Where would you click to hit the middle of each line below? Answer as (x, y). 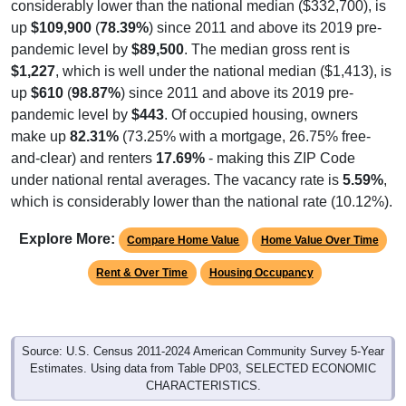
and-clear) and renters (83, 158)
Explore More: (67, 238)
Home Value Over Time (319, 240)
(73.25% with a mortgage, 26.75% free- (245, 136)
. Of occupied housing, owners (261, 114)
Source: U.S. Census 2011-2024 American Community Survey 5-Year (203, 351)
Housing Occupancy (261, 272)
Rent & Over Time (142, 272)
